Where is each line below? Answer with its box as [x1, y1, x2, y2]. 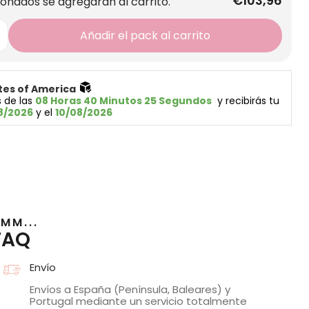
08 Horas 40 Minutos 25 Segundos [34, 94, 212, 108]
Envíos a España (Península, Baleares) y [30, 282, 231, 297]
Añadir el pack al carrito [79, 28, 210, 44]
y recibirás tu [211, 94, 282, 108]
